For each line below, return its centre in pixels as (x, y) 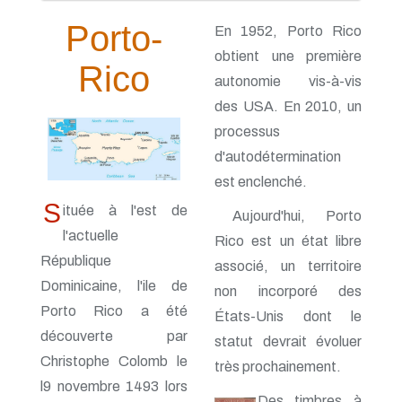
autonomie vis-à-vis (288, 81)
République (76, 260)
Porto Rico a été (114, 310)
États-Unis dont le (288, 316)
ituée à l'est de (125, 210)
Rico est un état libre (288, 241)
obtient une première (288, 56)
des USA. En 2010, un (288, 106)
